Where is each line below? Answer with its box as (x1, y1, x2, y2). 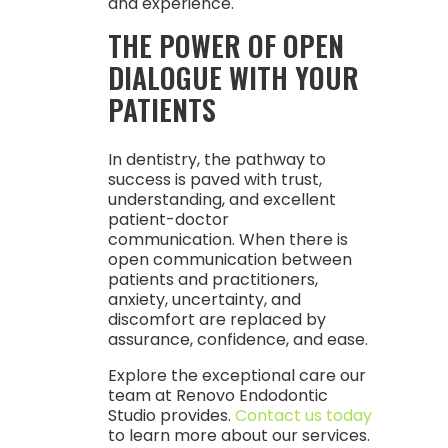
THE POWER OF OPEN (107, 25, 344, 66)
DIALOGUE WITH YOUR (107, 57, 359, 98)
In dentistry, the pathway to (107, 148, 326, 171)
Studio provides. (107, 404, 235, 427)
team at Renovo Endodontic (107, 384, 328, 407)
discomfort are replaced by (107, 308, 326, 331)
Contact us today (234, 404, 372, 427)
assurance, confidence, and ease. (107, 328, 368, 351)
